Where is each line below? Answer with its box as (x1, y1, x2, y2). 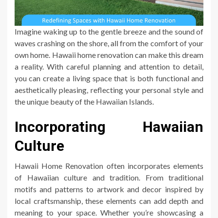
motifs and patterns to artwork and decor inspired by (15, 184, 203, 194)
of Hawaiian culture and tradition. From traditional (15, 173, 203, 182)
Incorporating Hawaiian (15, 118, 203, 136)
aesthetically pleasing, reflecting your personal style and (15, 85, 203, 95)
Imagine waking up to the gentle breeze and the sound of (15, 27, 203, 36)
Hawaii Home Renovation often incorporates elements (15, 161, 203, 171)
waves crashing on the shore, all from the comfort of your (15, 38, 203, 48)
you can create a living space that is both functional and (15, 73, 203, 83)
